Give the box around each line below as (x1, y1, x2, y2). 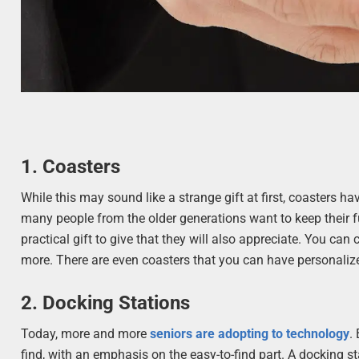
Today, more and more (21, 325, 151, 341)
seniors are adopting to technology (150, 325, 350, 341)
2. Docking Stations (21, 291, 191, 314)
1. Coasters (21, 155, 121, 178)
